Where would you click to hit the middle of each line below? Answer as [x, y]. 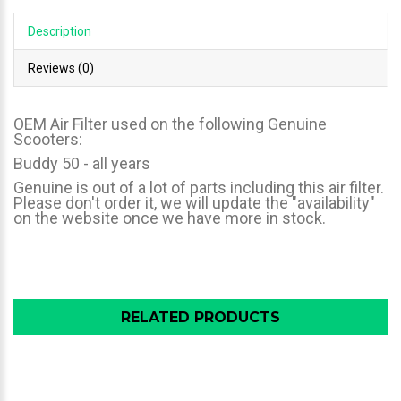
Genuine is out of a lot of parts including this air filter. [199, 187]
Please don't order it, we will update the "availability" [194, 202]
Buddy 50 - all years [82, 163]
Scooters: [48, 139]
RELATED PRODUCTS [200, 317]
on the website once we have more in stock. [170, 218]
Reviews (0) [61, 68]
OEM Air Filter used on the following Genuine [170, 124]
